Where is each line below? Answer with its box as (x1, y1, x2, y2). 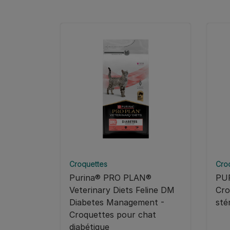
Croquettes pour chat (69, 209, 156, 220)
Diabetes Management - (69, 197, 164, 208)
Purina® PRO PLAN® (69, 172, 151, 183)
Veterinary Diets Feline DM (69, 185, 175, 196)
